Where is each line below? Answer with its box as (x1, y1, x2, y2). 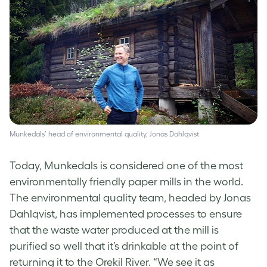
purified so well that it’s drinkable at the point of (10, 240, 238, 253)
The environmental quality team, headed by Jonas (10, 192, 251, 204)
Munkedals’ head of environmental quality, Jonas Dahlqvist (10, 130, 199, 138)
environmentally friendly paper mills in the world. (10, 176, 243, 188)
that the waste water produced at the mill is (10, 224, 219, 237)
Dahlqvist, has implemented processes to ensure (10, 208, 242, 221)
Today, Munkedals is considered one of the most (10, 160, 243, 172)
